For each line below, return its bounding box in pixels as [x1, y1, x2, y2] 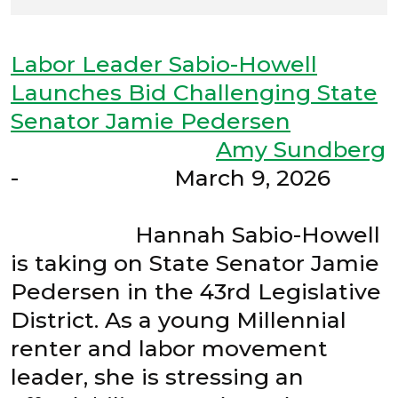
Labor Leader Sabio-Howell [11, 50, 317, 77]
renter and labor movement [11, 334, 328, 362]
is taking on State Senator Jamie [11, 249, 379, 276]
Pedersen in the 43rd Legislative [11, 277, 381, 305]
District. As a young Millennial [11, 306, 346, 333]
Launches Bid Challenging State [11, 78, 378, 106]
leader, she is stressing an [11, 362, 304, 390]
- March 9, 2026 [11, 163, 380, 191]
